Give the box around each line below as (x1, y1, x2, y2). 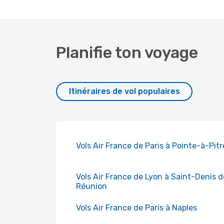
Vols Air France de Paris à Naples (76, 203, 197, 212)
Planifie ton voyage (56, 43, 198, 62)
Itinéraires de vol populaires (68, 86, 180, 96)
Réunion (76, 181, 107, 191)
